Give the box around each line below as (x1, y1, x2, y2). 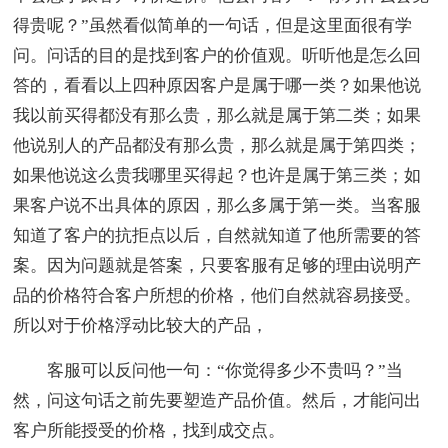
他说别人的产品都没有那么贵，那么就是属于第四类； (13, 136, 422, 156)
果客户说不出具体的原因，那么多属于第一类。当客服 (13, 196, 422, 216)
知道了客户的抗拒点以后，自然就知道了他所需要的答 (13, 226, 422, 246)
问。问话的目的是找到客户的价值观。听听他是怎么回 (13, 46, 422, 66)
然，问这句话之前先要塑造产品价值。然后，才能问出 (13, 391, 422, 411)
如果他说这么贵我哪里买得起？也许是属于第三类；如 (13, 166, 422, 186)
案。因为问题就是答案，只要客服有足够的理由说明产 (13, 256, 422, 276)
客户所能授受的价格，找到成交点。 (13, 421, 286, 441)
